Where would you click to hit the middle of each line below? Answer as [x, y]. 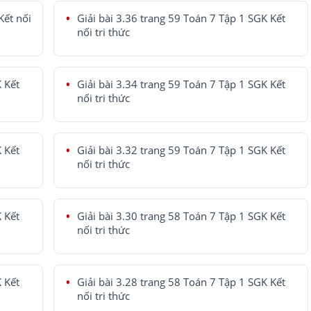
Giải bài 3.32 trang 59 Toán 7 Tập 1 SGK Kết [181, 151]
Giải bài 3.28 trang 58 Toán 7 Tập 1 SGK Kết [181, 283]
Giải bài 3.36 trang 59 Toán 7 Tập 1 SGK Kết [181, 19]
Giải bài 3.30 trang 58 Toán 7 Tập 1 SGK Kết [181, 217]
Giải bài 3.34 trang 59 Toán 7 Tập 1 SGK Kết [181, 85]
